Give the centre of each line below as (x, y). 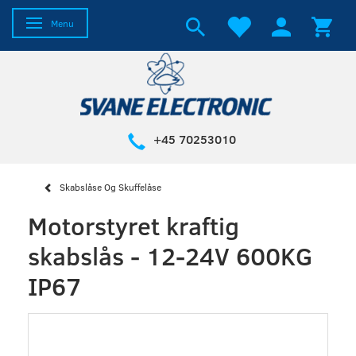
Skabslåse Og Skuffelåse (110, 187)
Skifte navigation (73, 23)
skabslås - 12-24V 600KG (170, 255)
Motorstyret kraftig (133, 225)
